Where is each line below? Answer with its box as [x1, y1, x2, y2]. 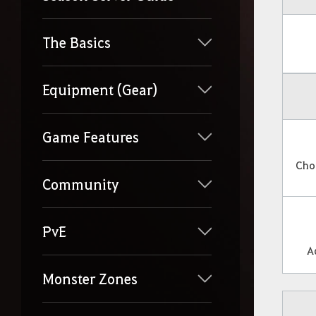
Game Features [42, 128, 139, 147]
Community [42, 175, 119, 194]
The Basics [42, 33, 111, 52]
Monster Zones [42, 269, 138, 288]
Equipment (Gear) [42, 80, 157, 99]
